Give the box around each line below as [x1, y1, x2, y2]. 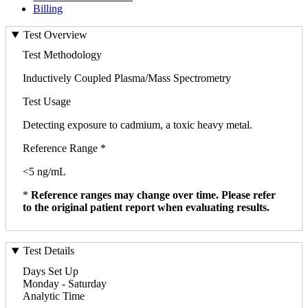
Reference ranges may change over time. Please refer [31, 189, 276, 201]
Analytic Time [23, 289, 85, 302]
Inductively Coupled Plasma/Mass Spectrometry [23, 72, 231, 85]
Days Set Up [23, 265, 78, 277]
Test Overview [23, 29, 87, 41]
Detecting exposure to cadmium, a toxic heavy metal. [23, 119, 252, 131]
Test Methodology [23, 49, 102, 61]
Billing [33, 2, 63, 14]
